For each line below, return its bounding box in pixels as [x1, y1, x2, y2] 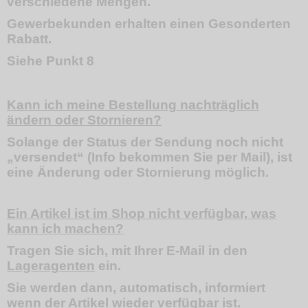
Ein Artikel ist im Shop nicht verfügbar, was [7, 206, 276, 221]
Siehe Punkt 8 [7, 54, 94, 68]
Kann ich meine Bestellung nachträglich [7, 98, 259, 112]
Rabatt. [7, 32, 52, 46]
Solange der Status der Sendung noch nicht [7, 135, 283, 149]
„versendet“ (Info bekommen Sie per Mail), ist [7, 150, 292, 164]
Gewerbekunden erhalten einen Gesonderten [7, 16, 291, 31]
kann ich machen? [7, 221, 124, 236]
